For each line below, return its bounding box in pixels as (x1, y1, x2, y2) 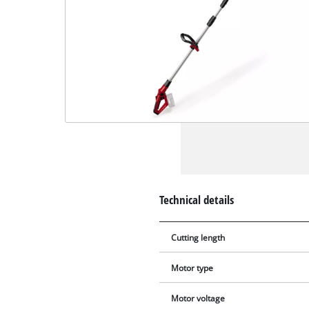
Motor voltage (171, 293, 226, 304)
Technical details (159, 192, 235, 208)
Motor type (171, 263, 214, 274)
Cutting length (171, 232, 226, 243)
